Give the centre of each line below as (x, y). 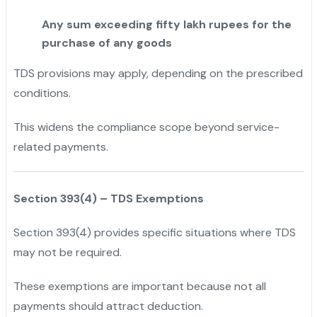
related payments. (60, 146)
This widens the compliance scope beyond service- (146, 127)
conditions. (42, 93)
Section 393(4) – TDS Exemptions (108, 198)
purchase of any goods (106, 42)
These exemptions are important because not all (139, 286)
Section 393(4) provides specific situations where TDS (154, 232)
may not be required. (67, 252)
